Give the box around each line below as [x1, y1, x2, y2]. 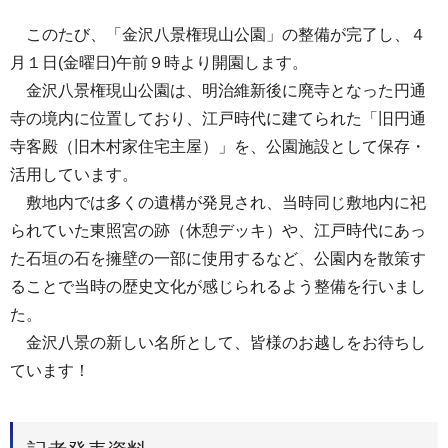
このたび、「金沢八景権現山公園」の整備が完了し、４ [10, 26, 426, 43]
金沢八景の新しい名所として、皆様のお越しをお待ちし [10, 334, 426, 351]
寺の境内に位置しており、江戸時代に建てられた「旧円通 [10, 110, 426, 127]
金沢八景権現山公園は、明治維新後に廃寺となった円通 [10, 82, 426, 99]
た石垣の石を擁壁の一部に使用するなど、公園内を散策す [10, 250, 426, 267]
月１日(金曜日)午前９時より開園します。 [10, 54, 308, 71]
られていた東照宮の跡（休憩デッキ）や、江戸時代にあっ [10, 222, 426, 239]
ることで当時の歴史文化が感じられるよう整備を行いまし [10, 278, 426, 295]
